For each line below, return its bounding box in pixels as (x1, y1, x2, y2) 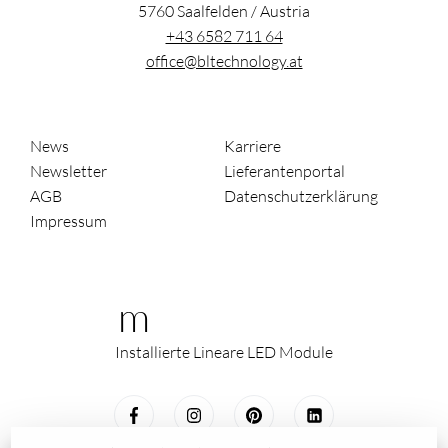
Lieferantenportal (224, 161, 345, 182)
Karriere (224, 136, 281, 157)
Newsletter (30, 161, 107, 182)
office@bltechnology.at (145, 51, 303, 72)
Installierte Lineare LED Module (115, 342, 333, 363)
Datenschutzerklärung (224, 186, 378, 207)
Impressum (30, 211, 107, 232)
